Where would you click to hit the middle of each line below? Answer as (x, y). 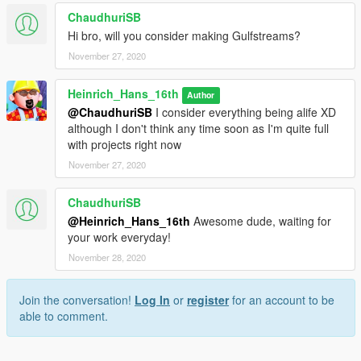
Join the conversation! (77, 300)
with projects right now (124, 145)
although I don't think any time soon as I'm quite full (198, 129)
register (208, 300)
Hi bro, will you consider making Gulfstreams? (184, 36)
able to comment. (64, 316)
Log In (152, 300)
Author (201, 95)
